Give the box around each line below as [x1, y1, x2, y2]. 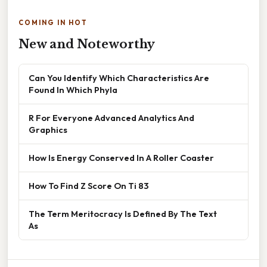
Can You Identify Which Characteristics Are [29, 72, 209, 84]
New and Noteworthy [18, 37, 155, 52]
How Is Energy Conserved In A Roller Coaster [29, 152, 214, 164]
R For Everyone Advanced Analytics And [29, 112, 194, 124]
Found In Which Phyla [29, 84, 117, 96]
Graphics [29, 124, 67, 136]
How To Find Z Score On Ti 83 [29, 180, 148, 192]
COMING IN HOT [18, 18, 88, 27]
